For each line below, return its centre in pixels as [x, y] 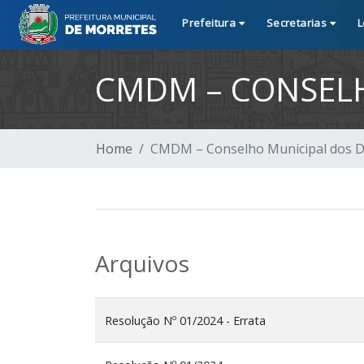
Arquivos [142, 263]
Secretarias [298, 22]
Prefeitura [210, 22]
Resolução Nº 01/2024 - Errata [185, 320]
